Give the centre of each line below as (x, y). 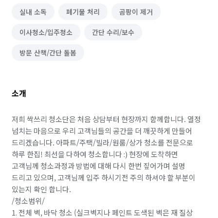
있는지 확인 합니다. (42, 189)
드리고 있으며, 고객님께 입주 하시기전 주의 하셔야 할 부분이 (104, 177)
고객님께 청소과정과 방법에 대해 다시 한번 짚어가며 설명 (99, 166)
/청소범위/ (29, 201)
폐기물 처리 (83, 12)
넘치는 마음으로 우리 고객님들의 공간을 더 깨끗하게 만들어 (102, 131)
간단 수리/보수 (113, 32)
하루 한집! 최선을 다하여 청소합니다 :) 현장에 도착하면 (95, 154)
